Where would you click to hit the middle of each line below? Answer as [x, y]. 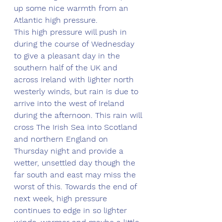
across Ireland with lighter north [75, 80]
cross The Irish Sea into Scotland [77, 127]
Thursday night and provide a [70, 151]
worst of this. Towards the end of [77, 187]
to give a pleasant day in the [68, 56]
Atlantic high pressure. [57, 20]
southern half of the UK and [67, 68]
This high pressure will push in [72, 32]
